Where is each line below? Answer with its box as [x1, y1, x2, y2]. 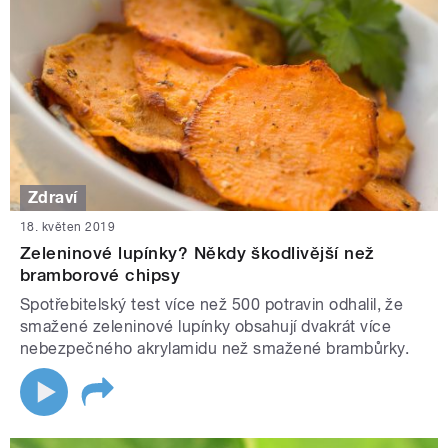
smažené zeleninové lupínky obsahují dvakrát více [20, 317, 392, 337]
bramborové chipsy [20, 265, 181, 286]
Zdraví [28, 188, 78, 208]
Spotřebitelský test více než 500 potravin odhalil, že [20, 295, 404, 315]
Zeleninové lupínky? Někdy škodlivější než [20, 243, 375, 264]
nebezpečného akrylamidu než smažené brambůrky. [20, 339, 410, 359]
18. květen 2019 [20, 220, 116, 235]
